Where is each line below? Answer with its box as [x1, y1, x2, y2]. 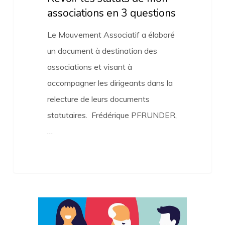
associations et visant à [47, 61, 132, 72]
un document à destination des [47, 45, 157, 56]
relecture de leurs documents [47, 93, 150, 104]
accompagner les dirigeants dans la [47, 77, 173, 88]
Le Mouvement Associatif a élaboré [47, 29, 175, 40]
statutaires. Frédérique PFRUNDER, [47, 109, 177, 120]
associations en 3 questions [47, 6, 176, 20]
